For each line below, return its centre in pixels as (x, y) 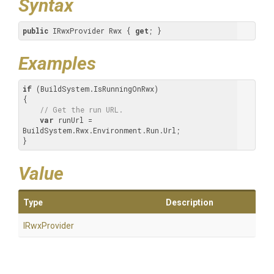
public (35, 31)
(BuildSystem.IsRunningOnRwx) (95, 89)
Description (190, 202)
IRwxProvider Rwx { (92, 31)
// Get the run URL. (81, 109)
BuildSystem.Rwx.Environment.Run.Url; (102, 130)
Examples (57, 63)
